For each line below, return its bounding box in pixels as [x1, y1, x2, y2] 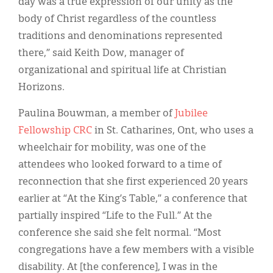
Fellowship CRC [18, 126, 92, 136]
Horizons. [18, 83, 65, 93]
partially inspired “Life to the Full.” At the [18, 211, 212, 222]
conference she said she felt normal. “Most [18, 229, 221, 239]
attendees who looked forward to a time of [18, 160, 222, 171]
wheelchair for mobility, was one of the [18, 143, 206, 154]
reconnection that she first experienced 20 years [18, 177, 248, 188]
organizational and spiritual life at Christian [18, 66, 227, 76]
